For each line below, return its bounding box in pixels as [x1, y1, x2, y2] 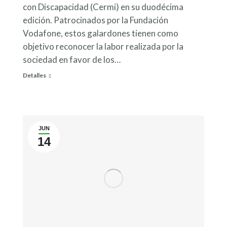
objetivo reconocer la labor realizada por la [23, 41, 183, 52]
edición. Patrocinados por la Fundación [23, 14, 168, 25]
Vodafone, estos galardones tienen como [23, 27, 178, 39]
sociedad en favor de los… [23, 54, 121, 65]
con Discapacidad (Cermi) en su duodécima [23, 1, 183, 12]
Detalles [23, 71, 46, 79]
